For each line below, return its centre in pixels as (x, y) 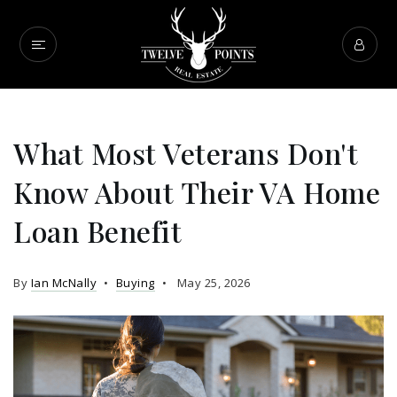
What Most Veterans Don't (186, 153)
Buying (135, 283)
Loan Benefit (97, 231)
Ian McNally (63, 283)
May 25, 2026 (212, 283)
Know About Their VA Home (197, 192)
